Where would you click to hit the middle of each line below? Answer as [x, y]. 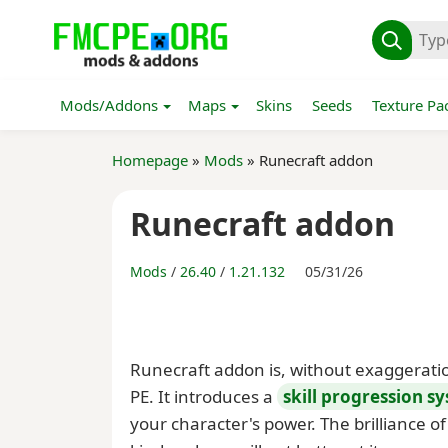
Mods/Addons [109, 105]
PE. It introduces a [203, 396]
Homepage [150, 160]
